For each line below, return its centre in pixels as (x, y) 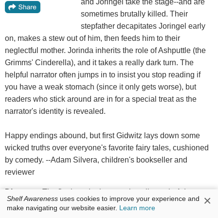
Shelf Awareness (32, 199)
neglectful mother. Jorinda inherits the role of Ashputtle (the (105, 51)
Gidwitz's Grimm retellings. (51, 204)
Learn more (137, 208)
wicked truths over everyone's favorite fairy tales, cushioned (107, 148)
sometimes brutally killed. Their (134, 14)
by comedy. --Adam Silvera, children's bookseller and (96, 160)
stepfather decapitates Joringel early (143, 26)
